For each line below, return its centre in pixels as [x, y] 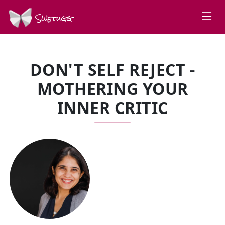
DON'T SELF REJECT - [113, 70]
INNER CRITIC [113, 108]
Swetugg [52, 18]
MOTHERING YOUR [113, 89]
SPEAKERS [52, 139]
